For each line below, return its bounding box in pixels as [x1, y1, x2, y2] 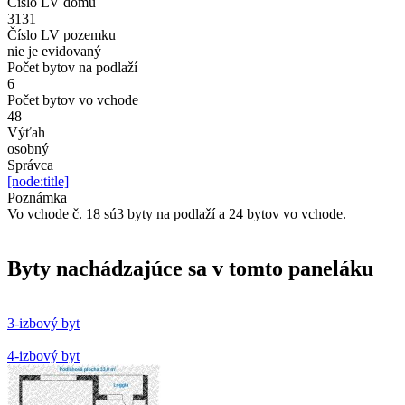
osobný [7, 141, 49, 157]
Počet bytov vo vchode [7, 92, 138, 108]
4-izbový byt [7, 348, 80, 364]
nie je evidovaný [7, 43, 101, 60]
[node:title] [7, 174, 69, 190]
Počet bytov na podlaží [7, 60, 137, 76]
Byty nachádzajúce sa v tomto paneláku [7, 257, 373, 281]
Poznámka [7, 190, 67, 206]
